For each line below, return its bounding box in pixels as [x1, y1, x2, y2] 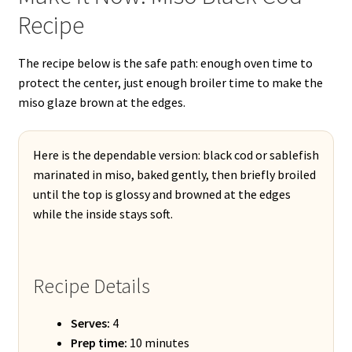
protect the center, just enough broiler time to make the [17, 75, 323, 91]
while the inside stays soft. [32, 206, 173, 222]
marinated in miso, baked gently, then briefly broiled [32, 167, 316, 183]
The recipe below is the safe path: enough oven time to [17, 55, 313, 71]
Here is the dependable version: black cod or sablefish [32, 147, 319, 163]
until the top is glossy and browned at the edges [32, 186, 291, 203]
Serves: [70, 315, 110, 332]
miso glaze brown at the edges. [17, 94, 185, 111]
